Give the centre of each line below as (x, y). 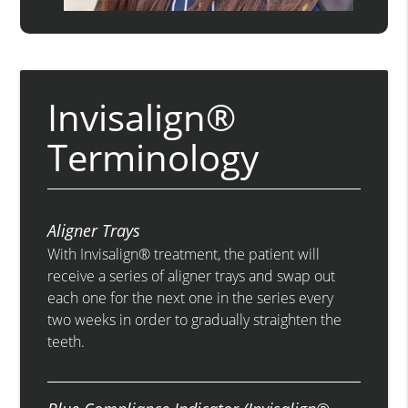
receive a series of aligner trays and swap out (192, 276)
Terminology (153, 158)
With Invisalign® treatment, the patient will (184, 255)
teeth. (66, 342)
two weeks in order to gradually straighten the (195, 320)
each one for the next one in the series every (191, 298)
